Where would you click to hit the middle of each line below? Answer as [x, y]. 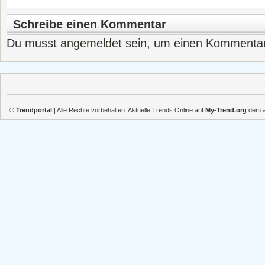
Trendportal [34, 110]
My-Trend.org [226, 110]
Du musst [33, 43]
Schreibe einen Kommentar [90, 24]
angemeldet [91, 43]
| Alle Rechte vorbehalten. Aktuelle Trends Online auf [129, 110]
